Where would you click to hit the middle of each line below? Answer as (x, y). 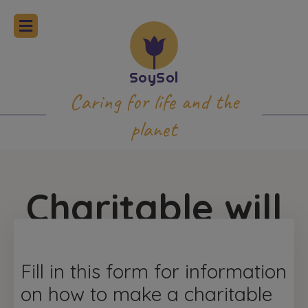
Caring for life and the (154, 101)
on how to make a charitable (146, 294)
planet (154, 129)
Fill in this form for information (154, 272)
